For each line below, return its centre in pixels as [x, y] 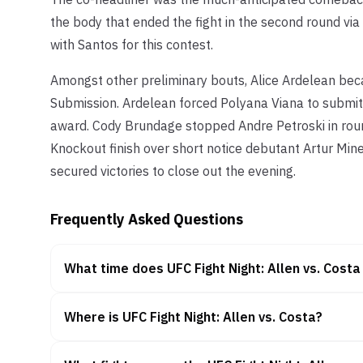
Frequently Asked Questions [147, 219]
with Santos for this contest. [132, 44]
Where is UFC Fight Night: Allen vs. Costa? [193, 316]
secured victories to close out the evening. [173, 171]
